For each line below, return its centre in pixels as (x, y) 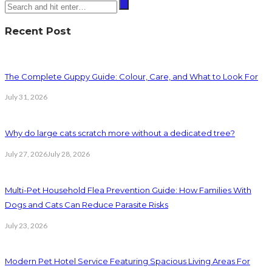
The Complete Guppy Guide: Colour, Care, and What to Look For (131, 76)
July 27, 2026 (26, 154)
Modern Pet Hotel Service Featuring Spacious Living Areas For (127, 261)
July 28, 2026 (69, 154)
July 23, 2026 (26, 225)
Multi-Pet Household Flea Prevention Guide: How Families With (128, 190)
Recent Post (38, 31)
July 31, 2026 (26, 97)
